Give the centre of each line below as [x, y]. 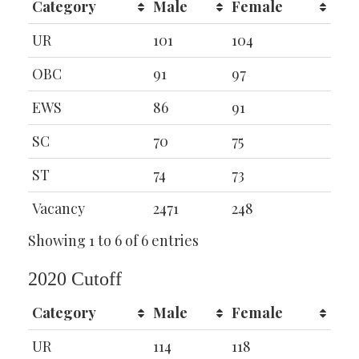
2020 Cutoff [75, 279]
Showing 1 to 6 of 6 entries [113, 241]
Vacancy [58, 209]
